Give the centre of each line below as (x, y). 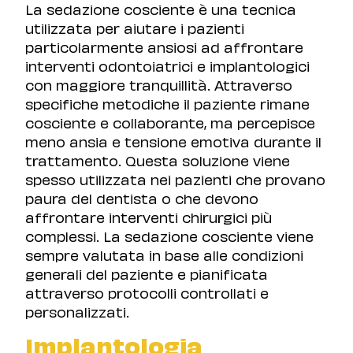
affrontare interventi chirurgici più (149, 216)
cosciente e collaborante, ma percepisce (170, 121)
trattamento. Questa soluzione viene (158, 159)
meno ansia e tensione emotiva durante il (173, 140)
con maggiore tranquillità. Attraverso (159, 84)
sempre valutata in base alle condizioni (164, 254)
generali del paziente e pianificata (147, 273)
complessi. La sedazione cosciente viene (169, 235)
